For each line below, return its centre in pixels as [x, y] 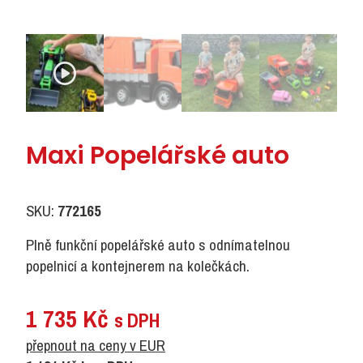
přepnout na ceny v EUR [96, 346]
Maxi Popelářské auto [158, 156]
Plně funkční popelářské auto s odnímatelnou [158, 245]
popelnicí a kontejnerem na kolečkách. [138, 266]
